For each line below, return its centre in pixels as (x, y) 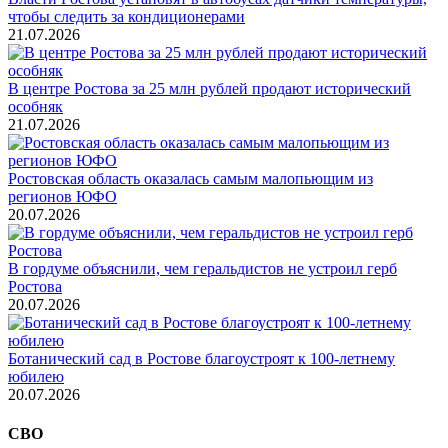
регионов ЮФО (62, 196)
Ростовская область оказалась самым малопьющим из (190, 178)
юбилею (36, 376)
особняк (35, 106)
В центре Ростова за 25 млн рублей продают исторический (209, 88)
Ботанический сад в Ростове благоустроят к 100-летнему (201, 358)
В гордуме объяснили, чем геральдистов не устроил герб (202, 268)
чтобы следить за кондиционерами (126, 16)
